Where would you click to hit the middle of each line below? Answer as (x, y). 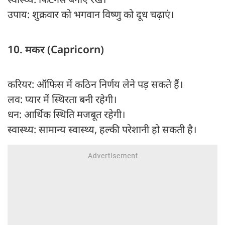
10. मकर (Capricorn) (56, 49)
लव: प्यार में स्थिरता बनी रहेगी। (62, 99)
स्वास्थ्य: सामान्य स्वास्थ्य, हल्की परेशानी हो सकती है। (102, 130)
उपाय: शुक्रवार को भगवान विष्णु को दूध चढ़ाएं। (91, 15)
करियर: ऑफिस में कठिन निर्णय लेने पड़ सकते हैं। (95, 84)
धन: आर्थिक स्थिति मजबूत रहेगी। (67, 115)
